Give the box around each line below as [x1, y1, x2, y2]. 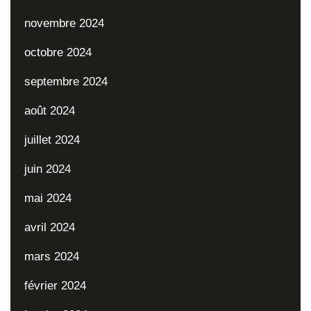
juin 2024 [24, 161, 71, 176]
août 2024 [24, 103, 75, 117]
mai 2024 [24, 190, 72, 205]
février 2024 [24, 278, 86, 292]
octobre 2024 [24, 44, 92, 59]
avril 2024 [24, 219, 75, 234]
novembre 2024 [24, 15, 104, 30]
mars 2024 [24, 249, 79, 263]
